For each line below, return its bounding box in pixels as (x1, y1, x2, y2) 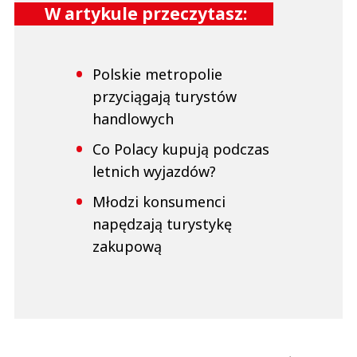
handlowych (92, 109, 174, 129)
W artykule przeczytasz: (45, 2, 247, 25)
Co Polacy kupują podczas (92, 139, 269, 159)
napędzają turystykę (92, 214, 232, 234)
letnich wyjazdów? (92, 162, 216, 182)
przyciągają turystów (92, 87, 237, 107)
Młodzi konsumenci (92, 192, 226, 212)
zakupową (92, 237, 162, 257)
